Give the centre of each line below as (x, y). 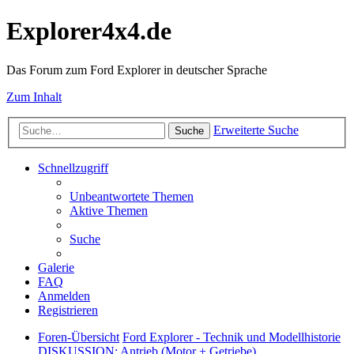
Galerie (56, 268)
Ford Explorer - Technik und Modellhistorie (232, 337)
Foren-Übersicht (79, 337)
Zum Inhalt (34, 96)
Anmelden (64, 296)
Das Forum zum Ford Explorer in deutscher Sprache (137, 70)
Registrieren (68, 311)
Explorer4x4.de (89, 31)
